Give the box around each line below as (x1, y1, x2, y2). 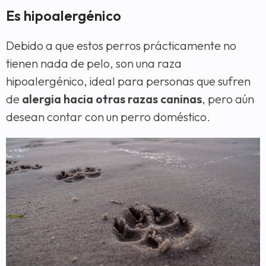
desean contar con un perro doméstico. (6, 109, 210, 124)
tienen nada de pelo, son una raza (6, 55, 182, 71)
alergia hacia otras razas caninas (22, 91, 202, 106)
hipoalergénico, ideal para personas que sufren (6, 73, 251, 88)
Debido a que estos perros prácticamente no (6, 37, 236, 53)
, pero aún (202, 91, 254, 106)
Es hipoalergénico (6, 7, 121, 24)
